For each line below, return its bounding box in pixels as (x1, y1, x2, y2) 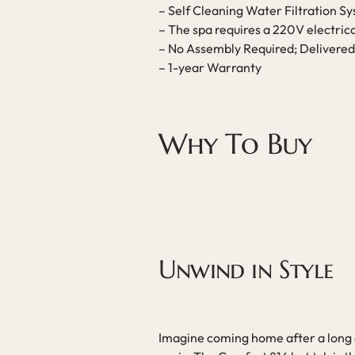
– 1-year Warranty (158, 59, 261, 75)
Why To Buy (158, 126, 311, 162)
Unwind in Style (158, 254, 333, 285)
